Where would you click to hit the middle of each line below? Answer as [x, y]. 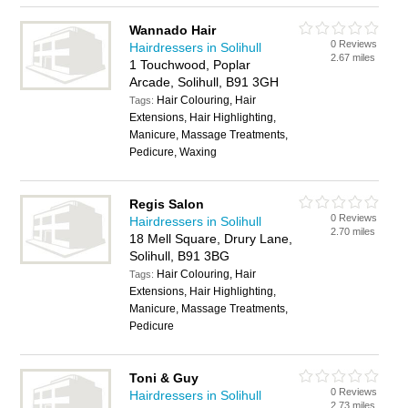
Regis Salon [167, 204]
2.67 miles [353, 57]
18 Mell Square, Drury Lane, [211, 239]
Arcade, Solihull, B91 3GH [204, 82]
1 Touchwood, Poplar [190, 65]
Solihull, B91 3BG [180, 256]
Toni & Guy [164, 378]
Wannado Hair [173, 30]
